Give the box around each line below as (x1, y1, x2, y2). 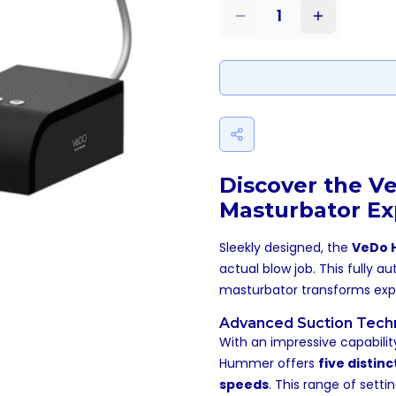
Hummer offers (219, 354, 318, 372)
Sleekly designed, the (219, 239, 352, 256)
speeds (219, 376, 269, 393)
